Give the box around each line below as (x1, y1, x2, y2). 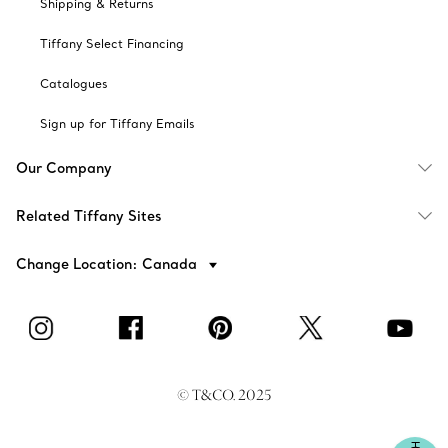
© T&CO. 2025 (177, 384, 271, 405)
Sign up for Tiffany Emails (40, 115, 195, 131)
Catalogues (40, 75, 108, 91)
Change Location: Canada (16, 254, 201, 273)
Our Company (16, 158, 112, 177)
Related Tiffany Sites (16, 206, 162, 225)
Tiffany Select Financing (40, 35, 184, 51)
